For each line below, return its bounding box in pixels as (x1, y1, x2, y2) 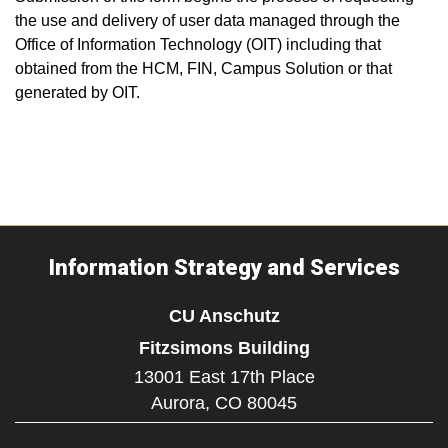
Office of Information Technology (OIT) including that (15, 36, 381, 53)
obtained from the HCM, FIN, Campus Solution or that (15, 60, 392, 77)
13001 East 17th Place (133, 367, 315, 387)
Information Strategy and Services (48, 255, 400, 280)
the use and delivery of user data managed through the (15, 12, 400, 29)
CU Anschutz (168, 305, 280, 326)
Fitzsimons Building (138, 337, 310, 358)
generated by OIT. (15, 84, 144, 101)
